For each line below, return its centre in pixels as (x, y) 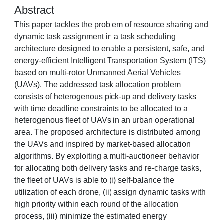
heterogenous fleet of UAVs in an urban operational (105, 120)
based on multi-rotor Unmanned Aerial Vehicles (98, 72)
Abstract (34, 10)
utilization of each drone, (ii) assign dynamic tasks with (110, 192)
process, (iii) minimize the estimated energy (91, 216)
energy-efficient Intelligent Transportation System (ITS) (110, 60)
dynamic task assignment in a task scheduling (95, 37)
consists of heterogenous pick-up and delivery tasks (105, 96)
